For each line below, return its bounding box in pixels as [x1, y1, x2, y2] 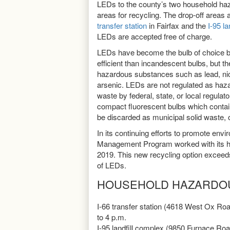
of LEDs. [97, 159, 132, 170]
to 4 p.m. [97, 211, 126, 222]
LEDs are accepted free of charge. [97, 30, 212, 42]
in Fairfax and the [147, 20, 208, 31]
